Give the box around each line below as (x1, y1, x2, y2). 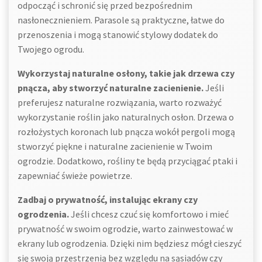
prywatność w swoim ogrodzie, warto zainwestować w (18, 223, 233, 235)
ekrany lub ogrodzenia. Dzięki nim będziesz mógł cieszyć (18, 237, 242, 249)
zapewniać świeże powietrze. (18, 170, 132, 181)
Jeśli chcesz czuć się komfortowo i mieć (69, 208, 229, 220)
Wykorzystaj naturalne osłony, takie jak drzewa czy (18, 67, 235, 79)
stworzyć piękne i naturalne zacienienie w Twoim (18, 140, 212, 152)
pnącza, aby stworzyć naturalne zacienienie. (18, 82, 204, 94)
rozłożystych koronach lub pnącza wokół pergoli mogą (18, 126, 235, 137)
